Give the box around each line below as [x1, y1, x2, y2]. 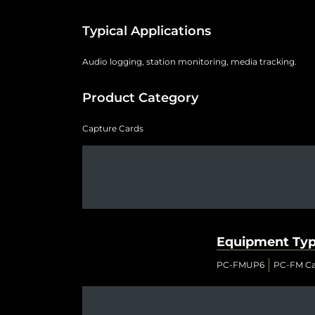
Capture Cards [82, 122, 143, 134]
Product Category [82, 89, 198, 105]
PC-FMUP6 [217, 259, 264, 270]
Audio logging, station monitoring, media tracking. [82, 56, 297, 67]
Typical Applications [82, 22, 211, 39]
